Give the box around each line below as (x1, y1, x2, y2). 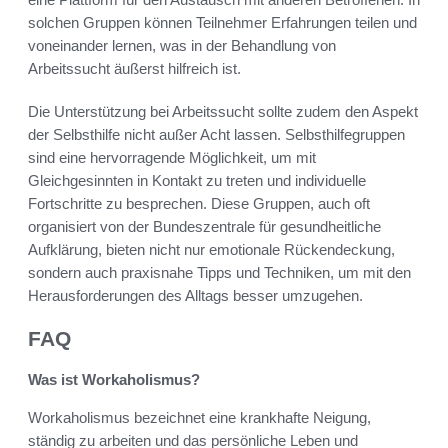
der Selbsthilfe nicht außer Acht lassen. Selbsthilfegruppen (28, 126, 405, 144)
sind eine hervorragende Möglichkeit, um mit (28, 149, 316, 167)
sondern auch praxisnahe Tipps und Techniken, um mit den (28, 264, 411, 282)
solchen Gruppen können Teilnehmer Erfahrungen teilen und (28, 14, 417, 32)
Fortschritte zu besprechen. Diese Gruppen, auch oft (28, 195, 370, 213)
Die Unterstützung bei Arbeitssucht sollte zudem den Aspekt (28, 103, 418, 121)
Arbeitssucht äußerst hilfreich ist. (28, 60, 241, 78)
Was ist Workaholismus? (28, 370, 200, 388)
